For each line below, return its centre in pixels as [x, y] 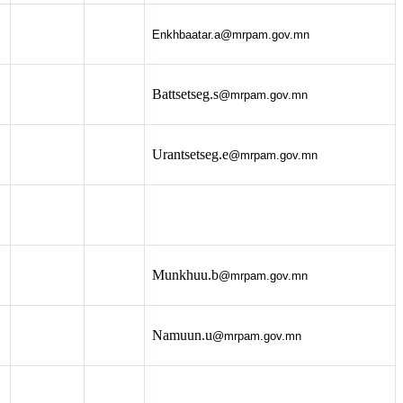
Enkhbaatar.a [186, 34]
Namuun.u [182, 335]
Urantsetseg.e [190, 154]
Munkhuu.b [185, 274]
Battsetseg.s [185, 94]
